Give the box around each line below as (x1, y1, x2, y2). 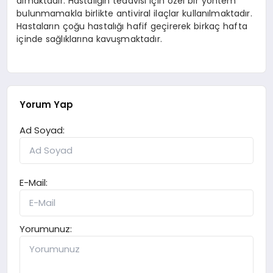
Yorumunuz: (19, 222, 73, 235)
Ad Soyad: (19, 123, 65, 136)
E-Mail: (19, 175, 48, 189)
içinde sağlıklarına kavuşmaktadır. (16, 33, 162, 46)
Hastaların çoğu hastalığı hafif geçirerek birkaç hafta (16, 20, 247, 33)
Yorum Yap (19, 97, 74, 111)
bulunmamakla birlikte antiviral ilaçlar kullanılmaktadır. (16, 7, 252, 20)
